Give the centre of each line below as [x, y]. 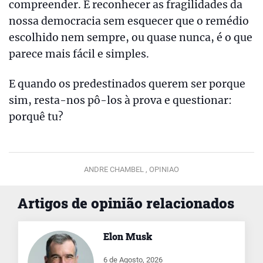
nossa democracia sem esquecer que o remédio [129, 21]
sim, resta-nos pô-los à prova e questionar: [120, 101]
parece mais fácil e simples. [79, 54]
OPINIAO [164, 169]
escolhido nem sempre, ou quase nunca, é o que [131, 38]
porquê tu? [36, 117]
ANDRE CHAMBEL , [117, 169]
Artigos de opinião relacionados [126, 203]
